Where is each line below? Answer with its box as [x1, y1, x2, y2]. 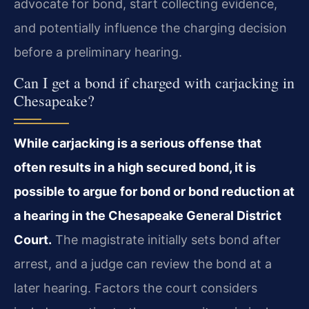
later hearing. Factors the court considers [14, 281, 257, 296]
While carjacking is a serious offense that [14, 136, 261, 151]
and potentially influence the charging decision [14, 20, 287, 35]
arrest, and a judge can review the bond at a [14, 257, 272, 272]
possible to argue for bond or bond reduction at [14, 184, 295, 199]
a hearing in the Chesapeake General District [14, 208, 281, 223]
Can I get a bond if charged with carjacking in [14, 72, 295, 93]
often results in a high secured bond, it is [14, 160, 256, 175]
